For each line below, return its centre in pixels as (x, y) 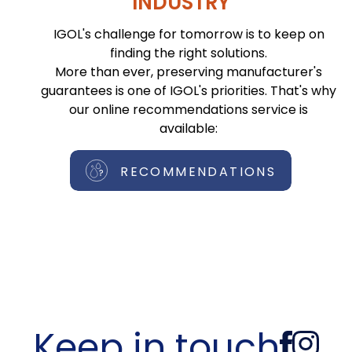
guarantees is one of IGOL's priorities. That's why (189, 90)
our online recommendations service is (189, 109)
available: (189, 128)
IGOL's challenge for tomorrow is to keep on (189, 34)
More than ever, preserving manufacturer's (189, 71)
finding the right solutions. (189, 53)
